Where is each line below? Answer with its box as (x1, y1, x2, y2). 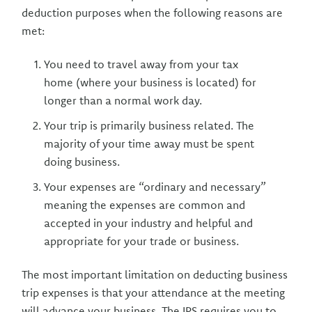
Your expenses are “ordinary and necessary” (44, 180, 267, 194)
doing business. (44, 155, 120, 169)
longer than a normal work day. (44, 93, 203, 107)
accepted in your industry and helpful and (44, 216, 253, 230)
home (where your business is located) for (44, 75, 257, 89)
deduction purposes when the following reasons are (22, 6, 283, 19)
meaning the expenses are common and (44, 198, 246, 212)
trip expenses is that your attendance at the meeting (22, 286, 286, 299)
